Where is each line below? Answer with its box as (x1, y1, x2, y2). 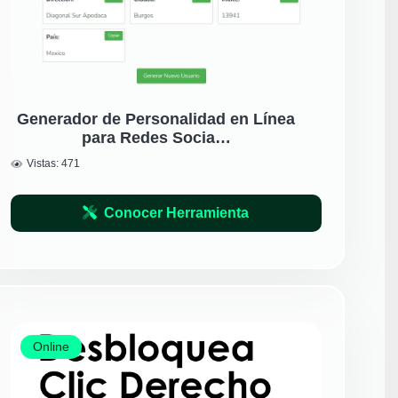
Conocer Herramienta (104, 205, 250, 221)
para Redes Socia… (81, 129, 231, 147)
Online (33, 339, 70, 354)
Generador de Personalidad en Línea (17, 110, 296, 129)
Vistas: (27, 156, 62, 170)
